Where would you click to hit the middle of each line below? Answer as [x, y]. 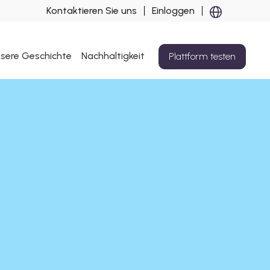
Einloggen [173, 11]
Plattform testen [202, 56]
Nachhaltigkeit [113, 56]
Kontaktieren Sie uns [92, 11]
